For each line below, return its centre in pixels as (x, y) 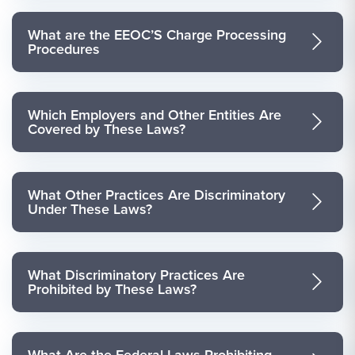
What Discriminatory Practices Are (136, 275)
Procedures (64, 49)
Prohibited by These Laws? (112, 289)
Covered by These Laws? (107, 129)
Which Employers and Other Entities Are (155, 115)
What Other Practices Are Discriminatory (157, 195)
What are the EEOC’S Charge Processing (157, 34)
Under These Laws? (90, 209)
